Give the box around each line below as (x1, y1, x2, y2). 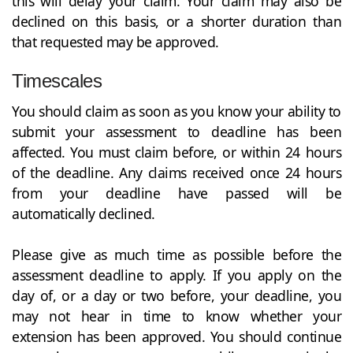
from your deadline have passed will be (12, 183, 341, 203)
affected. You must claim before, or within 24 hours (12, 142, 341, 162)
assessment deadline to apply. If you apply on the (12, 265, 341, 284)
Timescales (12, 69, 102, 91)
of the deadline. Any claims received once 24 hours (12, 162, 341, 182)
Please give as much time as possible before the (12, 244, 341, 264)
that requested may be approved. (12, 32, 219, 51)
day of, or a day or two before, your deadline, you (12, 285, 341, 305)
